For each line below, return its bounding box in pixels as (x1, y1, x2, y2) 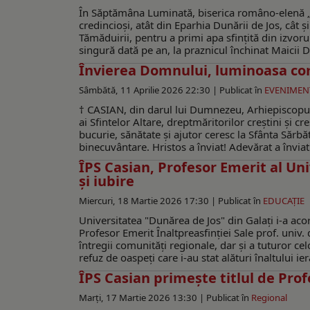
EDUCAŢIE (263, 194, 304, 208)
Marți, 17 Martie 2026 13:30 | (79, 291, 206, 304)
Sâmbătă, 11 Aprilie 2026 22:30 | (79, 84, 219, 97)
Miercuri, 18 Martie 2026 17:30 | (79, 194, 218, 208)
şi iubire (79, 172, 134, 191)
